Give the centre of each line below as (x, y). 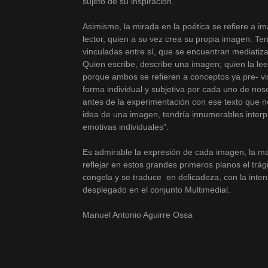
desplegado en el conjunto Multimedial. (156, 189)
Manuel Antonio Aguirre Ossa (137, 214)
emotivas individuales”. (125, 127)
